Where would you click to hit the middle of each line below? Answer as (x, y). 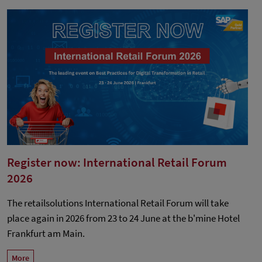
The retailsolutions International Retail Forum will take (118, 203)
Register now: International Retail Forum (117, 163)
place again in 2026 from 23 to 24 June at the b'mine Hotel (123, 218)
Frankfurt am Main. (46, 234)
